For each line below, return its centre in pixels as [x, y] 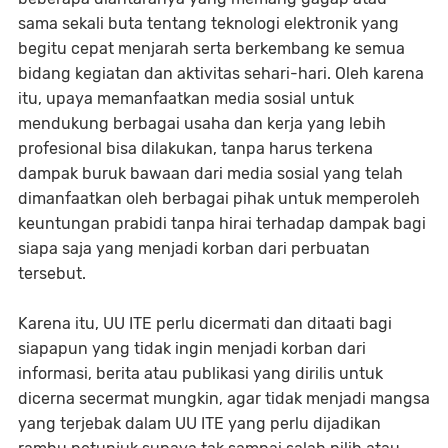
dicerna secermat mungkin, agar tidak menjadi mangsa [224, 399]
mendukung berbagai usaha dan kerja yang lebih [202, 124]
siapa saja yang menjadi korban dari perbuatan [194, 249]
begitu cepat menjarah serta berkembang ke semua [211, 49]
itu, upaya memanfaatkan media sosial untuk [186, 99]
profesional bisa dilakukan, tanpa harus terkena [195, 149]
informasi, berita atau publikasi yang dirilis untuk [200, 374]
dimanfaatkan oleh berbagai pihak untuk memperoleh [219, 199]
